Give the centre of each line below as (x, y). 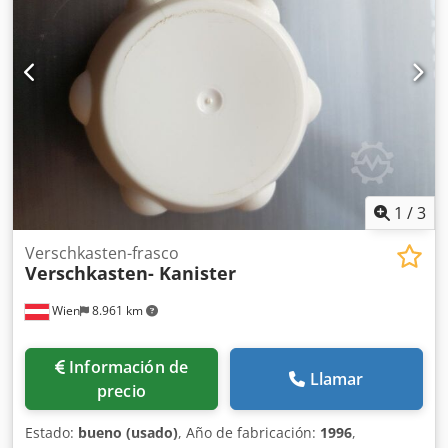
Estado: (51, 433)
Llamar (336, 379)
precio (121, 391)
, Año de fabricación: (249, 433)
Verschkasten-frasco (102, 253)
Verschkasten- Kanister (130, 273)
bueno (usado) (128, 433)
